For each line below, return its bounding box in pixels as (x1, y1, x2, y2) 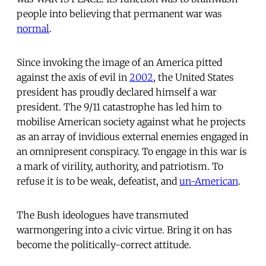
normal (17, 22, 49, 34)
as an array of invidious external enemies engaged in (17, 130, 248, 142)
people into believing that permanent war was (17, 7, 222, 20)
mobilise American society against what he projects (17, 115, 246, 128)
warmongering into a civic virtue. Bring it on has (17, 223, 232, 236)
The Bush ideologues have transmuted (17, 208, 188, 221)
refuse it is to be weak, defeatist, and (17, 175, 179, 187)
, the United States (153, 71, 234, 83)
